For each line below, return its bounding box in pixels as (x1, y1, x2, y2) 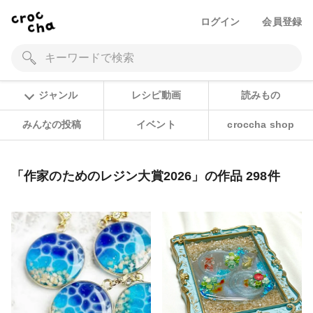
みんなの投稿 (22, 119, 82, 131)
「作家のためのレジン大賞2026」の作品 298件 (11, 168, 280, 183)
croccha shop (227, 119, 295, 131)
